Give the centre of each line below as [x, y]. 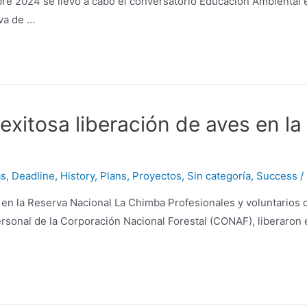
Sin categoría [219, 175]
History [77, 175]
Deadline [33, 175]
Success [277, 175]
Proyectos [157, 175]
